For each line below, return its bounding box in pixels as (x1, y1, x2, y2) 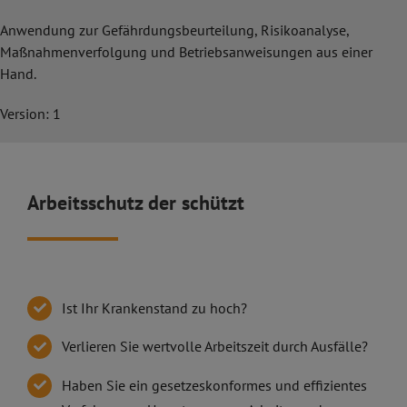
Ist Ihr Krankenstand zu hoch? (62, 298, 248, 317)
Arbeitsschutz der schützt (27, 189, 244, 215)
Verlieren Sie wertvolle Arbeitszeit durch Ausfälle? (62, 337, 369, 356)
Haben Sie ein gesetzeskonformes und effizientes (62, 375, 368, 394)
